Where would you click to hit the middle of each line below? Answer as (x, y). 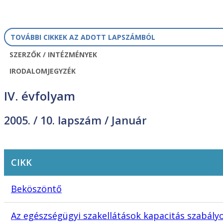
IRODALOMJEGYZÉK (42, 71)
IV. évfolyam (40, 96)
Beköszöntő (36, 189)
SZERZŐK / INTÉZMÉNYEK (53, 55)
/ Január (124, 120)
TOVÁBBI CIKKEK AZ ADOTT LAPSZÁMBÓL (83, 37)
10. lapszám (71, 120)
